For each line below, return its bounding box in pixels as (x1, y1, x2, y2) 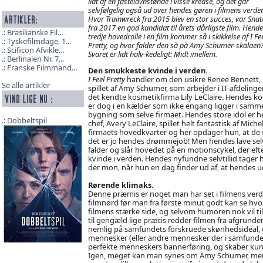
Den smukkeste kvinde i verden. (87, 65, 208, 76)
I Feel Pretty (87, 73, 125, 85)
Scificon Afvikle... (6, 45, 64, 56)
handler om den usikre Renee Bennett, (124, 73, 261, 85)
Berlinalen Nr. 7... (6, 53, 64, 65)
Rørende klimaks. (87, 179, 154, 190)
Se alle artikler (1, 80, 50, 91)
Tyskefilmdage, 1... (6, 36, 71, 47)
